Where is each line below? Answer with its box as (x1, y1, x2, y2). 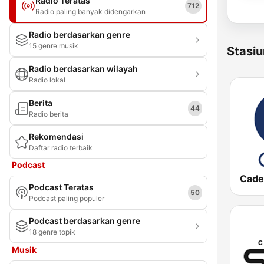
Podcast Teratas (29, 182, 94, 192)
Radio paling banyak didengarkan (35, 7, 146, 16)
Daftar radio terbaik (29, 143, 93, 152)
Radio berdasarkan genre (29, 29, 130, 39)
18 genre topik (29, 227, 75, 236)
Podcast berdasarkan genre (29, 216, 140, 226)
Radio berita (29, 110, 68, 118)
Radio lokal (29, 75, 65, 84)
